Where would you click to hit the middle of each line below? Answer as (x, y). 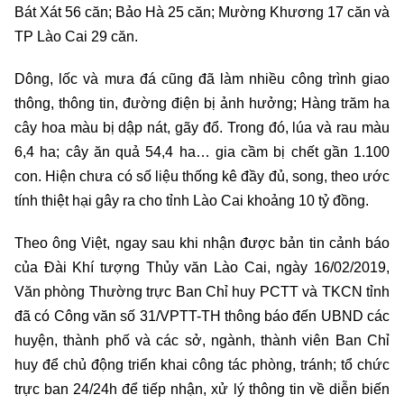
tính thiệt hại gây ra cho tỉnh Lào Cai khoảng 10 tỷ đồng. (192, 201)
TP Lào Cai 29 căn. (76, 37)
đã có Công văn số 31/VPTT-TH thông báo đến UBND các (202, 317)
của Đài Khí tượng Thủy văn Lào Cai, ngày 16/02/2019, (202, 268)
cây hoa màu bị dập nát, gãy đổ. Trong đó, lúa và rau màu (202, 128)
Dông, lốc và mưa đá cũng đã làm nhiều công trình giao (202, 79)
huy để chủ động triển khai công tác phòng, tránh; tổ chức (202, 365)
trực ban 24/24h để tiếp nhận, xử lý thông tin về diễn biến (202, 390)
